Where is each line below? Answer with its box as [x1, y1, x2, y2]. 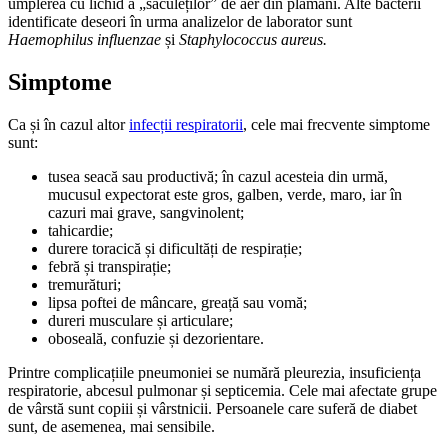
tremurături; [48, 275, 121, 293]
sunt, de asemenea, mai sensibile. [8, 417, 215, 435]
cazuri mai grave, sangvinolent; [48, 203, 244, 221]
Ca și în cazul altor [8, 115, 129, 133]
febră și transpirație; [48, 257, 171, 275]
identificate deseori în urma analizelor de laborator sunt [8, 12, 352, 30]
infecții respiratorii [129, 115, 243, 133]
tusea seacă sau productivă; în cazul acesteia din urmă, [48, 167, 388, 185]
